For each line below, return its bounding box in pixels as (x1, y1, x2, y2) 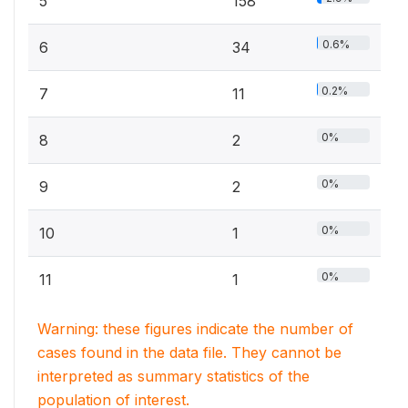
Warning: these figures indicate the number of (37, 319, 353, 338)
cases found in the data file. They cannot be (37, 342, 342, 362)
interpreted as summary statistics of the (37, 366, 310, 385)
